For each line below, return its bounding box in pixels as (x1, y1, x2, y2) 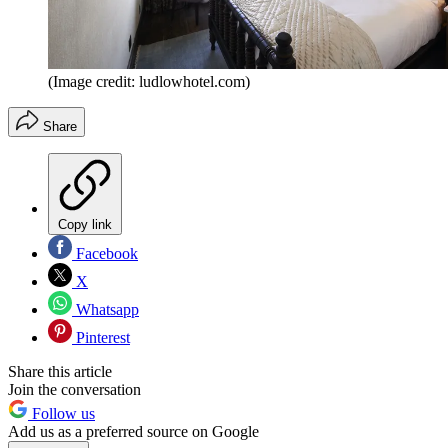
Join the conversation (8, 381, 141, 399)
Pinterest (72, 329, 130, 347)
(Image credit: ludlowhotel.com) (48, 73, 250, 91)
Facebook (72, 245, 138, 263)
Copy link (58, 217, 112, 233)
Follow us (28, 405, 95, 423)
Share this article (8, 363, 112, 381)
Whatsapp (72, 301, 139, 319)
